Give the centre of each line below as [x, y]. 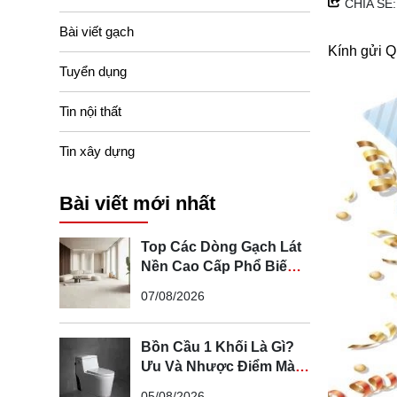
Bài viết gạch [97, 31]
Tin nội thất [90, 111]
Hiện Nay [171, 286]
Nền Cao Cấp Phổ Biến [218, 267]
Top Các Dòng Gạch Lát [221, 247]
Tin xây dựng [97, 151]
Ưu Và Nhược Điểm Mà [218, 367]
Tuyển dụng [93, 71]
